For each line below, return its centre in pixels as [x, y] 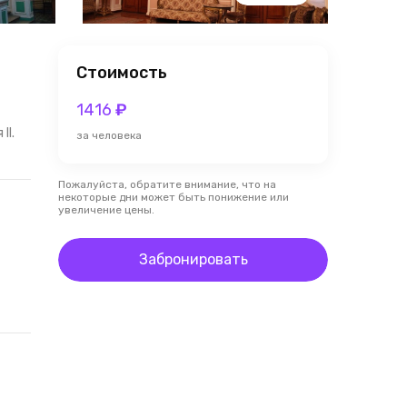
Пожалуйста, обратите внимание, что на [167, 184]
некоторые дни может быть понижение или [174, 197]
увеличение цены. [106, 210]
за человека [109, 135]
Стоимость [122, 73]
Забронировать [193, 259]
